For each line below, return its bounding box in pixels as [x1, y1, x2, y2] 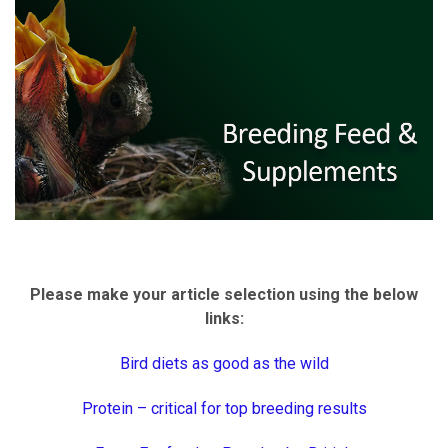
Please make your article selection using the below [30, 284, 418, 304]
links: [204, 308, 244, 328]
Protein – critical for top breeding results [81, 398, 367, 418]
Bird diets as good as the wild [119, 353, 329, 373]
